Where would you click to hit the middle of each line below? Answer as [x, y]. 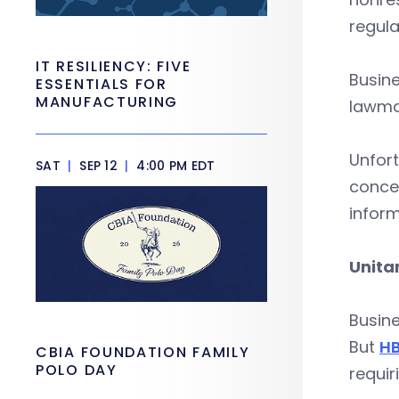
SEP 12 [98, 166]
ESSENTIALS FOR [102, 84]
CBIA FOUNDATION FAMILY [143, 352]
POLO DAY [79, 370]
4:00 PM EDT [174, 166]
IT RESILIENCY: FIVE [114, 66]
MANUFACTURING [107, 102]
